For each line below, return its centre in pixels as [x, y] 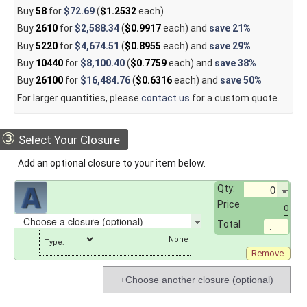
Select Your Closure [68, 140]
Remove [267, 253]
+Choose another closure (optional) [197, 279]
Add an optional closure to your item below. [112, 163]
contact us [165, 98]
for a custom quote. [234, 98]
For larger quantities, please [79, 98]
